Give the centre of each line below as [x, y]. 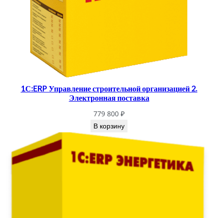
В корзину [109, 126]
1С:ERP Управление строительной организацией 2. [109, 89]
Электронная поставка [109, 98]
